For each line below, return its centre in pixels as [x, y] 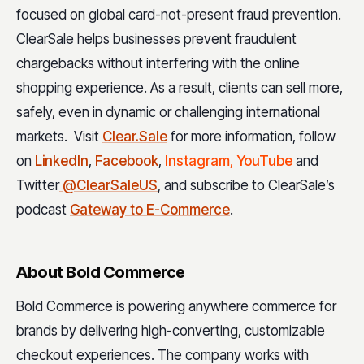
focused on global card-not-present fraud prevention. [179, 14]
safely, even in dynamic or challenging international [168, 112]
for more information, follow [251, 136]
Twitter [38, 185]
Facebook [125, 160]
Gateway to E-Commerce [150, 209]
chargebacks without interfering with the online [158, 63]
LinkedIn [60, 160]
